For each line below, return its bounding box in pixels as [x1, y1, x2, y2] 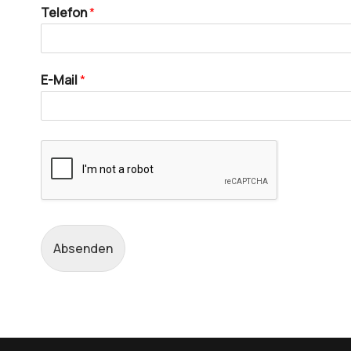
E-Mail [41, 71, 80, 89]
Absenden [53, 240, 113, 258]
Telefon [41, 3, 89, 21]
